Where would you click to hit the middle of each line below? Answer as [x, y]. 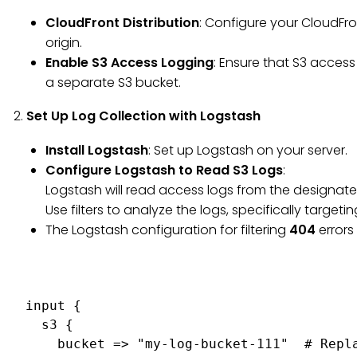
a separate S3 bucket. [113, 82]
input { [53, 306]
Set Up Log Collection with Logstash [143, 116]
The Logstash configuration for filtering [167, 230]
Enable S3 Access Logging [129, 63]
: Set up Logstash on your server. [248, 150]
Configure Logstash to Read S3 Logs [164, 170]
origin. [64, 43]
